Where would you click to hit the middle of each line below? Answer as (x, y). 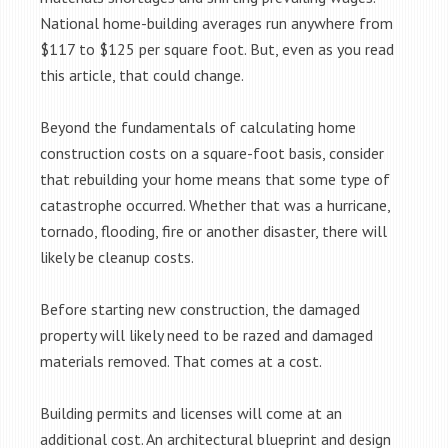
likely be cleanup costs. (117, 257)
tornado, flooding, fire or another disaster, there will (213, 231)
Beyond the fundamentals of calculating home (198, 127)
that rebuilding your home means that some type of (215, 179)
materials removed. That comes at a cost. (181, 361)
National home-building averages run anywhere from (216, 23)
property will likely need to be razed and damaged (206, 335)
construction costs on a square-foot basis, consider (212, 153)
